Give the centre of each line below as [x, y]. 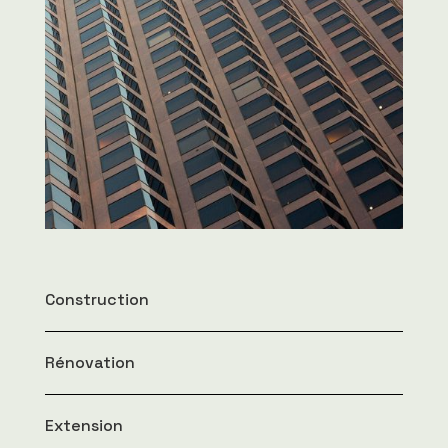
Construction [96, 299]
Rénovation [89, 362]
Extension [83, 425]
